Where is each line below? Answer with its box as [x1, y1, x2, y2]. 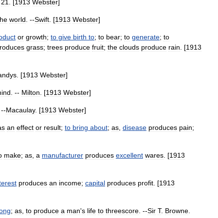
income [59, 179, 81, 187]
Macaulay [6, 106, 35, 114]
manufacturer [42, 151, 83, 159]
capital [85, 179, 105, 187]
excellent [116, 151, 143, 159]
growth [26, 33, 47, 41]
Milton [21, 89, 40, 96]
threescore [106, 207, 139, 215]
